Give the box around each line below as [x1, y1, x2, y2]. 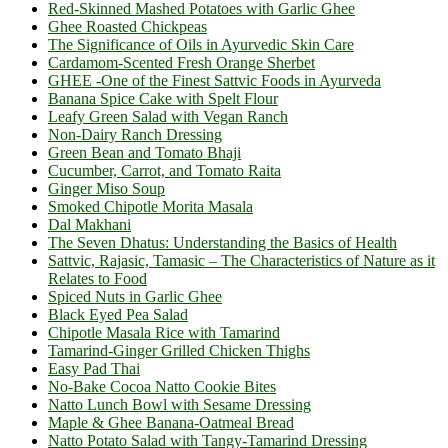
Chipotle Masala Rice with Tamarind [48, 323, 280, 341]
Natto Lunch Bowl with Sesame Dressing [48, 395, 311, 413]
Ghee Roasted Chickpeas [48, 17, 207, 35]
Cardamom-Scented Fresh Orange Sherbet [48, 53, 315, 71]
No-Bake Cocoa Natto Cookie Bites [48, 377, 276, 395]
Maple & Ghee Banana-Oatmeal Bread [48, 413, 294, 431]
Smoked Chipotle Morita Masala [48, 197, 253, 215]
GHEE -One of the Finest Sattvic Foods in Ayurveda [48, 71, 381, 89]
